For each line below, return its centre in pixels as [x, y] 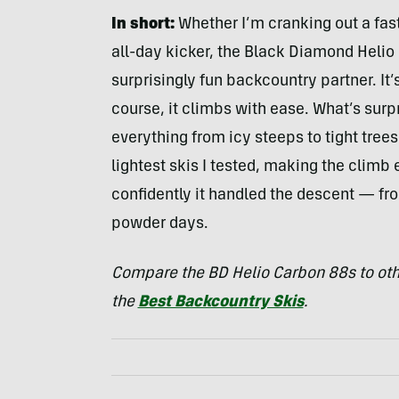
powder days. [159, 224]
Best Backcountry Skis [220, 303]
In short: [144, 25]
